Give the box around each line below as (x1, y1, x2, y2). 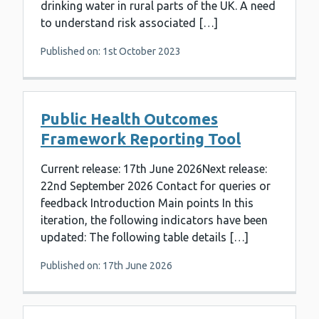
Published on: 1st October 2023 (41, 46, 181, 58)
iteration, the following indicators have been (41, 214, 268, 227)
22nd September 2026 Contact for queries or (41, 179, 271, 193)
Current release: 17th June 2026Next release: (41, 162, 267, 176)
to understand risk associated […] (41, 16, 218, 30)
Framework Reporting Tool (41, 130, 241, 148)
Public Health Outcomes (41, 110, 218, 128)
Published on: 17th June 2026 (41, 260, 172, 272)
